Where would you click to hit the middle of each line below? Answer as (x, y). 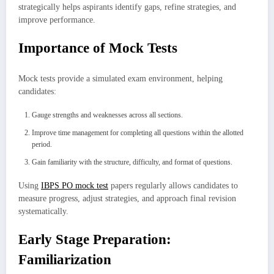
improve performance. (57, 20)
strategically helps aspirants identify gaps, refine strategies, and (127, 7)
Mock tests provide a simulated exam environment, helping (120, 78)
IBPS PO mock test (75, 185)
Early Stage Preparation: (95, 240)
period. (42, 144)
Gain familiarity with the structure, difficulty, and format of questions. (132, 162)
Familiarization (65, 260)
